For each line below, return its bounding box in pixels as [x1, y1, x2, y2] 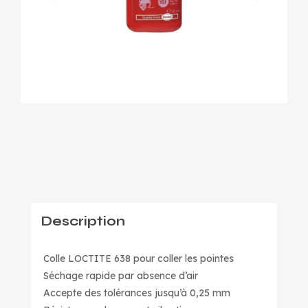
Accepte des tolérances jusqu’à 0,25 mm [43, 287, 231, 299]
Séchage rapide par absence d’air [43, 269, 199, 282]
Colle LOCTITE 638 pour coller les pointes [43, 252, 234, 265]
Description [41, 213, 125, 229]
